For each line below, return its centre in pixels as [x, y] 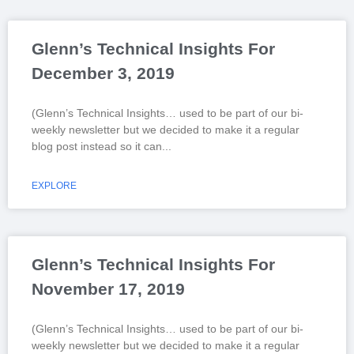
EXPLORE [54, 186]
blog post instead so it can [97, 146]
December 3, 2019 [103, 73]
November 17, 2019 [108, 289]
